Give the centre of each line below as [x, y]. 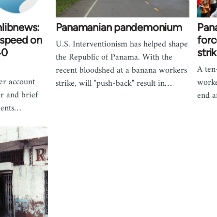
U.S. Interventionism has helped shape [122, 45]
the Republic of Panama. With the [114, 58]
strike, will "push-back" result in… [114, 84]
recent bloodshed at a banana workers [121, 71]
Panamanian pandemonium [119, 28]
